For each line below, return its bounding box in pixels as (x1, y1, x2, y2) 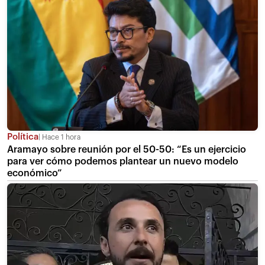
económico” (7, 168, 62, 178)
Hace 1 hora (40, 133, 80, 141)
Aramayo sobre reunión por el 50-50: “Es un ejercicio (7, 144, 246, 154)
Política (7, 132, 38, 141)
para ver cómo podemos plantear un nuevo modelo (7, 156, 238, 166)
